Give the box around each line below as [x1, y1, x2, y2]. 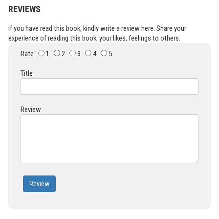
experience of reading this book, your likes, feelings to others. [8, 34, 180, 43]
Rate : [21, 49, 38, 59]
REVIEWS [8, 4, 41, 15]
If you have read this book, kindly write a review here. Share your [8, 24, 186, 33]
